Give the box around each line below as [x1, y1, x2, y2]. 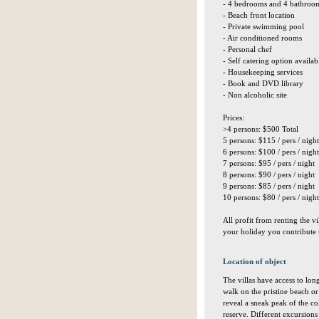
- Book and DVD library [223, 79, 303, 88]
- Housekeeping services [223, 68, 303, 76]
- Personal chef [223, 45, 272, 53]
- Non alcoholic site [223, 90, 287, 99]
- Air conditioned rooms [223, 33, 302, 42]
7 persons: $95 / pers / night [223, 159, 315, 167]
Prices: [223, 113, 244, 122]
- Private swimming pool [223, 22, 304, 31]
